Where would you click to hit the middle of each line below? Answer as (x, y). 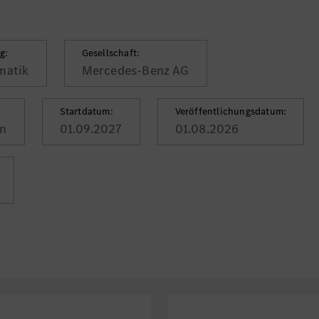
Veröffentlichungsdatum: (231, 111)
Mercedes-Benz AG (135, 70)
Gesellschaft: (111, 53)
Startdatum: (86, 111)
